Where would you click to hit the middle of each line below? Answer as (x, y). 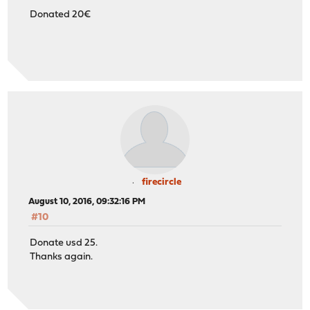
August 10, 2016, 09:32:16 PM (87, 202)
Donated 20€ (61, 15)
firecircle (161, 183)
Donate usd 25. (64, 243)
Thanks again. (62, 257)
